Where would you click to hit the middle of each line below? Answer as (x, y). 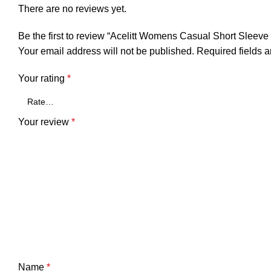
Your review (45, 122)
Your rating (43, 79)
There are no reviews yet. (72, 9)
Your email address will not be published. (106, 51)
